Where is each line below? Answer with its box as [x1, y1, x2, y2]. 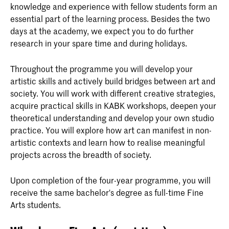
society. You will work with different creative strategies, [10, 87, 215, 99]
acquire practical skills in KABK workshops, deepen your [10, 99, 216, 111]
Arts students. [10, 199, 61, 211]
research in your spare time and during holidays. [10, 37, 187, 49]
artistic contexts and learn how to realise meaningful [10, 136, 205, 148]
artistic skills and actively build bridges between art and [10, 75, 215, 86]
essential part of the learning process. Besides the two [10, 12, 210, 24]
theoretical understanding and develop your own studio [10, 111, 214, 123]
